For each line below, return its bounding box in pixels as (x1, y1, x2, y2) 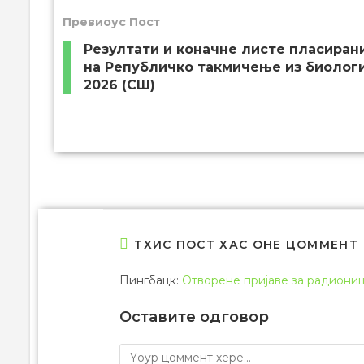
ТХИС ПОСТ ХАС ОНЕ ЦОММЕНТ (134, 236, 358, 252)
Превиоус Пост (63, 14, 160, 29)
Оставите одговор (119, 307, 269, 326)
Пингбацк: (119, 272, 182, 288)
